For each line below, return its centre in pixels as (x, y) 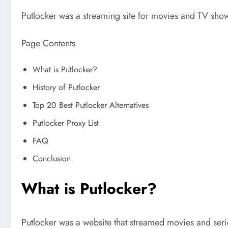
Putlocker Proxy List (66, 123)
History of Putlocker (66, 88)
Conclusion (52, 159)
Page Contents (48, 43)
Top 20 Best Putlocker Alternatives (91, 105)
